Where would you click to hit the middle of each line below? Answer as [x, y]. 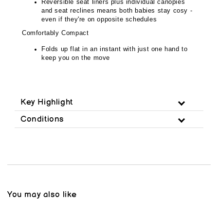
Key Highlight [47, 102]
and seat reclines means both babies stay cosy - [117, 10]
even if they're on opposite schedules [99, 19]
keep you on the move [76, 58]
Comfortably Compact [55, 33]
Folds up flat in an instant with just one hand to [115, 49]
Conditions [42, 119]
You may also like [42, 194]
